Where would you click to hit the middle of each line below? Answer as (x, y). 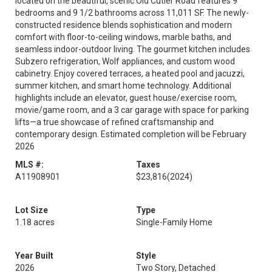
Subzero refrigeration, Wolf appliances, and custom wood (125, 61)
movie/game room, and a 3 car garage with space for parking (132, 110)
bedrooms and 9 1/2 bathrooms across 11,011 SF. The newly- (132, 13)
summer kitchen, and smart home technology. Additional (123, 86)
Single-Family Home (174, 222)
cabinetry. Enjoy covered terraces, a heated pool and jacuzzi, (130, 73)
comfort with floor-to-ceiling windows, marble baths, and (123, 37)
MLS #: (29, 165)
